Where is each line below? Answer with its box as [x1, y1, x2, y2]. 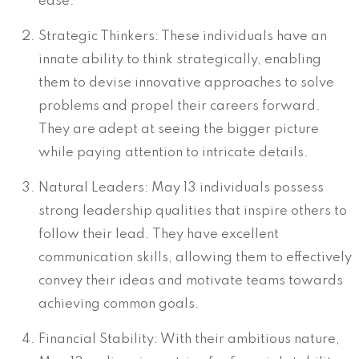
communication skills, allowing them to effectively [38, 251, 352, 265]
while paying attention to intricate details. [38, 146, 309, 160]
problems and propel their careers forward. [38, 99, 321, 114]
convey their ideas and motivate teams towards [38, 274, 343, 288]
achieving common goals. [38, 297, 200, 312]
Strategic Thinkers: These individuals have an [38, 30, 327, 44]
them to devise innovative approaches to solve [38, 76, 334, 91]
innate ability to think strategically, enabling [38, 53, 321, 67]
